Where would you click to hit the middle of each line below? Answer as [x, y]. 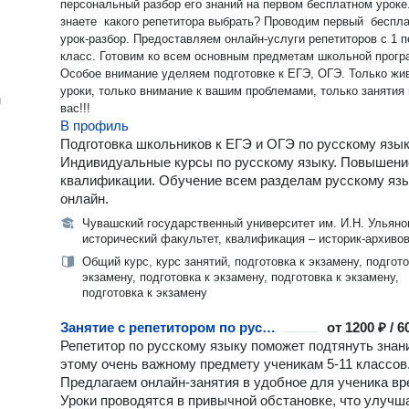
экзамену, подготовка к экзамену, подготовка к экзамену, [241, 277]
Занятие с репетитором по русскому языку [269, 327]
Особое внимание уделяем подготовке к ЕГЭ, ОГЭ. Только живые [204, 73]
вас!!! [75, 108]
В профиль [94, 126]
